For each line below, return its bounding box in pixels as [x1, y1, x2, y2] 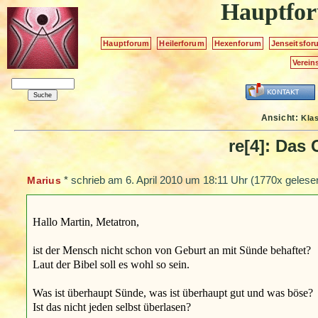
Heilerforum [159, 38, 204, 48]
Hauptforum [103, 38, 150, 48]
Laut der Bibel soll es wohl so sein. [32, 257, 190, 271]
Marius [27, 175, 62, 187]
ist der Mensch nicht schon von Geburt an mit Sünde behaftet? [32, 243, 311, 257]
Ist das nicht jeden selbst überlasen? [32, 300, 191, 314]
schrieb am [71, 174, 126, 187]
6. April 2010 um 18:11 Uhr [126, 174, 248, 187]
